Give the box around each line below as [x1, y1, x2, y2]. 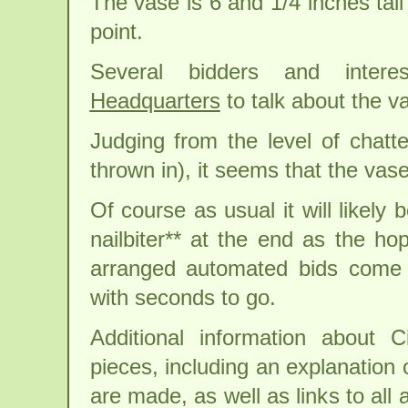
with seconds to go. [89, 285, 276, 310]
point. [89, 19, 143, 44]
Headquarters [89, 88, 220, 113]
